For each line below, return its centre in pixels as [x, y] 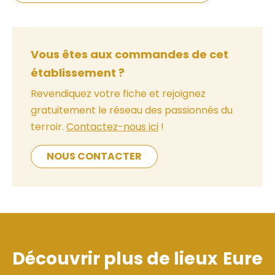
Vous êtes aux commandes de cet [130, 55]
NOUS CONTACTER [94, 157]
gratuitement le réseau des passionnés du [132, 110]
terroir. [48, 127]
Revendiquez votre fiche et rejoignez [118, 94]
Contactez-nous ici [112, 127]
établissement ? [78, 73]
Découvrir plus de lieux [115, 259]
